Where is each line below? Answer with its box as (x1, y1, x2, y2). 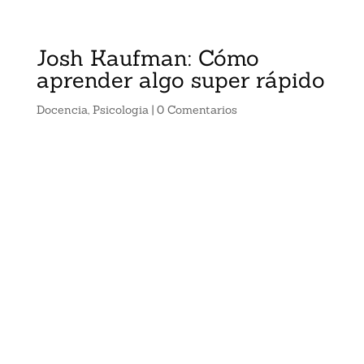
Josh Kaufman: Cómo (36, 44, 259, 71)
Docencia (36, 102, 88, 117)
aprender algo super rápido (36, 66, 325, 93)
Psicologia (92, 102, 149, 117)
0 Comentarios (156, 102, 237, 117)
